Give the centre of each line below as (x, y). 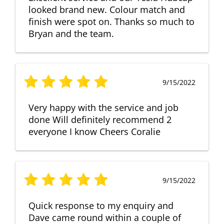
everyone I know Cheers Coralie (94, 132)
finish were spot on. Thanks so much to (111, 22)
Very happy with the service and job (103, 108)
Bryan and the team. (71, 34)
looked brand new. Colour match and (107, 10)
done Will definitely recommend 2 (100, 120)
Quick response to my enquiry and (101, 206)
